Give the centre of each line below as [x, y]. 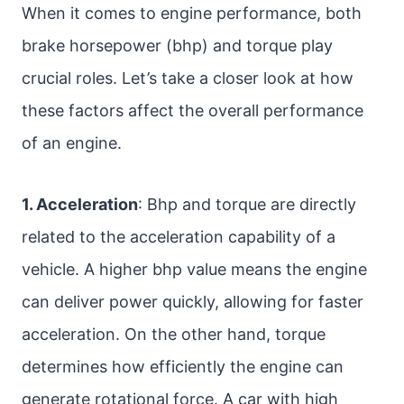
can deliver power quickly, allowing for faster [193, 302]
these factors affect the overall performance [193, 110]
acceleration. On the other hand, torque [174, 334]
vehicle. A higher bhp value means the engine [194, 269]
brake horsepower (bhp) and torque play [177, 46]
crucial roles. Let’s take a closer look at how [188, 78]
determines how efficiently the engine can [183, 367]
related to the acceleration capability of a [179, 237]
